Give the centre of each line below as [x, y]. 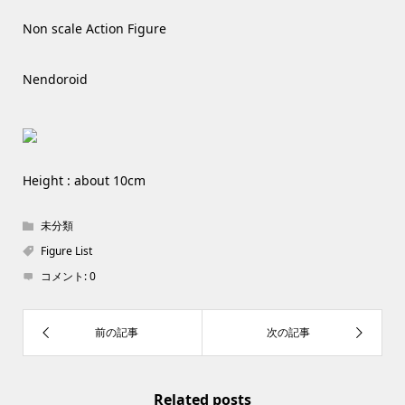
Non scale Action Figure [94, 28]
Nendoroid [55, 79]
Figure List [66, 251]
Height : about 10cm [84, 180]
